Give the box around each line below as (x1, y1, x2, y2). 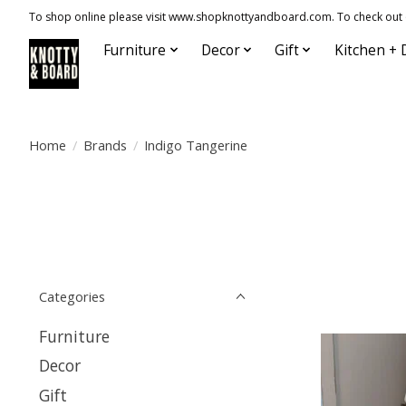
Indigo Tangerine (143, 135, 247, 154)
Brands (82, 135, 127, 154)
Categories (39, 287, 105, 305)
